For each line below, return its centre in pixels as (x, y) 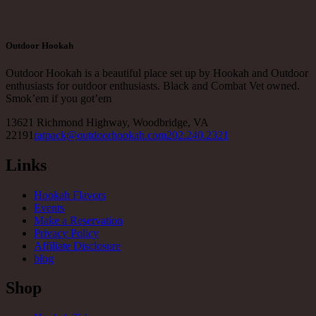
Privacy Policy (66, 233)
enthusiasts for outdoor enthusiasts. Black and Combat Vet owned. (153, 85)
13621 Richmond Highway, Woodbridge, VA (107, 122)
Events (49, 207)
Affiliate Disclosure (77, 245)
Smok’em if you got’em (59, 98)
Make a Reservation (78, 220)
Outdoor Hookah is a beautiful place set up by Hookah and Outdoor (157, 73)
